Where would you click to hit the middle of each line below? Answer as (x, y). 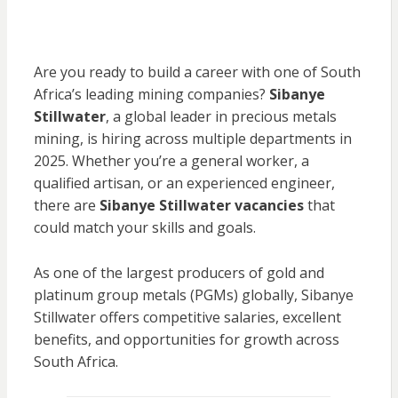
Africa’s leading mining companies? (151, 95)
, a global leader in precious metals (221, 117)
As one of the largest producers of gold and (179, 273)
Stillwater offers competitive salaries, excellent (187, 318)
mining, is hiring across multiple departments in (192, 139)
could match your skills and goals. (144, 228)
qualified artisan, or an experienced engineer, (184, 183)
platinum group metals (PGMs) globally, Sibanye (193, 295)
